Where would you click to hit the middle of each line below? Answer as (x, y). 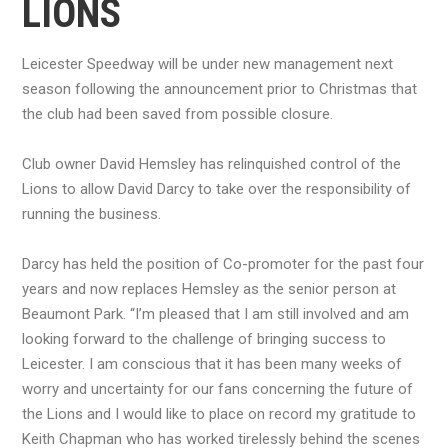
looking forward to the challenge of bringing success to (204, 338)
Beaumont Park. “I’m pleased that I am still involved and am (215, 313)
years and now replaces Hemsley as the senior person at (209, 288)
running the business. (91, 213)
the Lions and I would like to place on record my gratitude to (219, 413)
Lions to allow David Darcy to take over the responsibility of (216, 188)
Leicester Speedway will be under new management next (207, 63)
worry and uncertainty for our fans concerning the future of (217, 388)
